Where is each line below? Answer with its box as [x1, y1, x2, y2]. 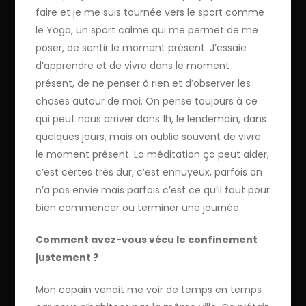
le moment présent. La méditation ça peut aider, [36, 147, 270, 161]
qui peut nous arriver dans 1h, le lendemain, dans [36, 111, 267, 126]
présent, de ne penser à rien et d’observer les [36, 76, 251, 90]
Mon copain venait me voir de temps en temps [36, 282, 262, 296]
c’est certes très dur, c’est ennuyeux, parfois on [36, 165, 263, 179]
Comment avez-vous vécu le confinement [36, 232, 258, 247]
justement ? [36, 250, 99, 264]
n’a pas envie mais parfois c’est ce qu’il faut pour [36, 182, 270, 197]
